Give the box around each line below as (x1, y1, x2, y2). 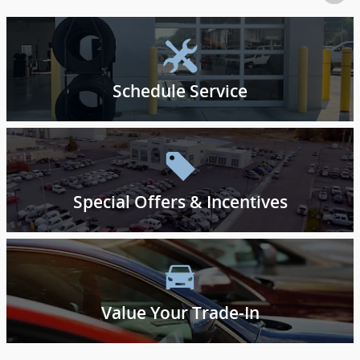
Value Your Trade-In (100, 302, 260, 323)
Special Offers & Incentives (72, 191, 288, 212)
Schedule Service (112, 80, 247, 101)
